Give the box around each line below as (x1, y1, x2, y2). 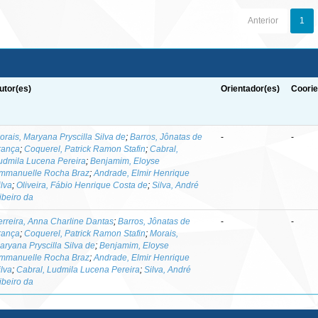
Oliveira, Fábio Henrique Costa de (16, 180, 148, 190)
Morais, (150, 229, 179, 238)
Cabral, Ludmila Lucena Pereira (16, 265, 141, 275)
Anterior (247, 16, 278, 26)
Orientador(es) (221, 84, 280, 94)
